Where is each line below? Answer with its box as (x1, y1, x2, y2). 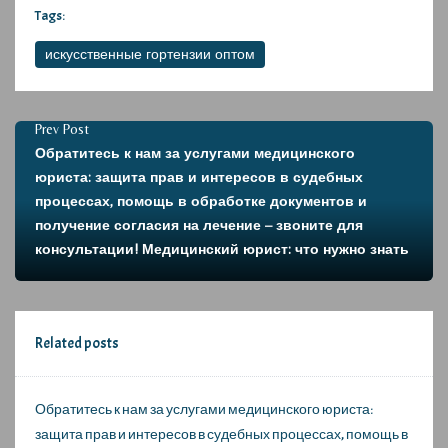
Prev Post (35, 120, 89, 137)
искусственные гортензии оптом (45, 45, 255, 62)
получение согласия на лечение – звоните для (35, 216, 363, 233)
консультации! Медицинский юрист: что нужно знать (35, 240, 409, 257)
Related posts (35, 333, 119, 353)
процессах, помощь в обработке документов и (35, 192, 367, 209)
